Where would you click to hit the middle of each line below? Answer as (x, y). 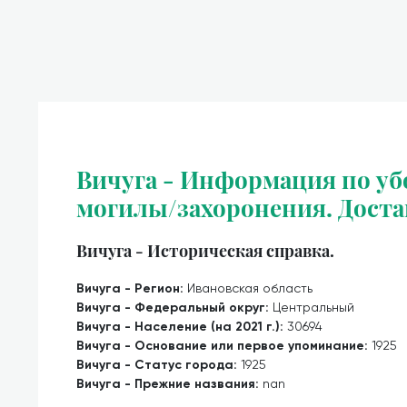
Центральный (313, 307)
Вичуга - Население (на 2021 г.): (182, 327)
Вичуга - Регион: (132, 288)
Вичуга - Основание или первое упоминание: (224, 346)
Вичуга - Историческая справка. (205, 250)
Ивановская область (250, 288)
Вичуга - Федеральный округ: (174, 308)
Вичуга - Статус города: (159, 365)
